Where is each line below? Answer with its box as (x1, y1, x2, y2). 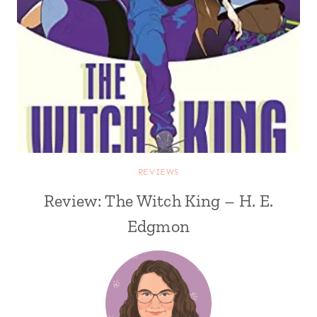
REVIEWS (137, 167, 180, 177)
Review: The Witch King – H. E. (43, 190, 274, 211)
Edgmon (127, 216, 190, 236)
